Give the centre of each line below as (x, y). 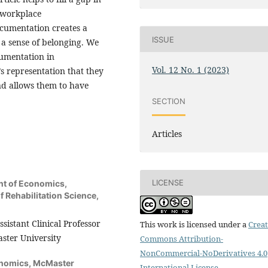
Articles (167, 133)
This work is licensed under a (194, 224)
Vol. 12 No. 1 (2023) (191, 70)
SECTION (169, 101)
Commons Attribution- (182, 238)
